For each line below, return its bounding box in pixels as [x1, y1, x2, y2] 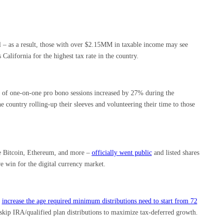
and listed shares [151, 148, 199, 156]
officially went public [91, 148, 152, 156]
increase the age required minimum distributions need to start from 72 [1, 197, 197, 205]
